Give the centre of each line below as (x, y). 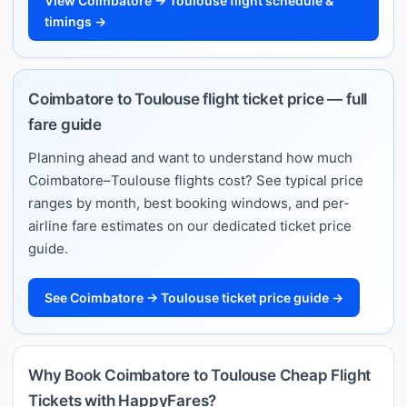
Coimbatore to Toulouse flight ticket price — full (198, 99)
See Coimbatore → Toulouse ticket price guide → (194, 297)
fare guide (65, 124)
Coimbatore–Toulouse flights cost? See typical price (196, 180)
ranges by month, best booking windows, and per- (189, 203)
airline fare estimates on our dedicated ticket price (190, 225)
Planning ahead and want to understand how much (190, 157)
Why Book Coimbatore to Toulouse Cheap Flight (200, 375)
